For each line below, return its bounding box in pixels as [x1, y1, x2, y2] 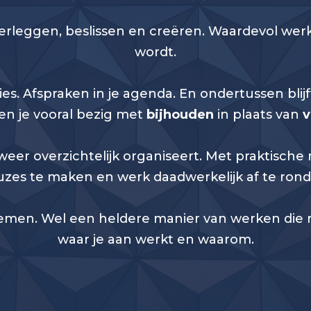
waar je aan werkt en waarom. [57, 232, 254, 248]
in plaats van [214, 107, 303, 123]
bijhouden [146, 107, 214, 123]
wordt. [135, 44, 176, 60]
